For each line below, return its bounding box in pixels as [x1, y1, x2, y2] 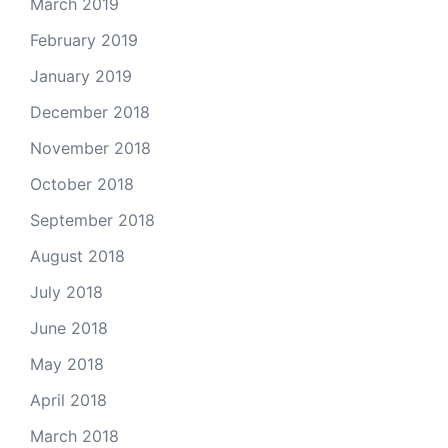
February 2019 [30, 29, 138, 50]
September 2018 [30, 209, 155, 230]
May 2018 [30, 353, 104, 374]
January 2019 [30, 65, 132, 86]
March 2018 [30, 425, 119, 446]
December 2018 [30, 101, 150, 122]
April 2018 [30, 389, 107, 410]
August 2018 [30, 245, 125, 266]
